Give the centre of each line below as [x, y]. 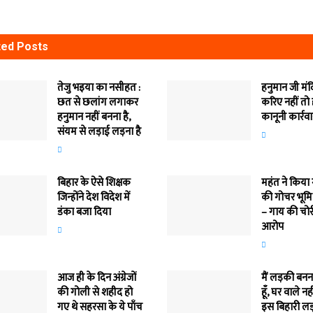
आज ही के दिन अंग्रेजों [96, 278]
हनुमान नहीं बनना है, [94, 117]
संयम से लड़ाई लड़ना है [99, 132]
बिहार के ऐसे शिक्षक [94, 183]
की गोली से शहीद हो [95, 293]
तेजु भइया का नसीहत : [99, 88]
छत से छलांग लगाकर [97, 103]
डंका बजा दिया [84, 212]
